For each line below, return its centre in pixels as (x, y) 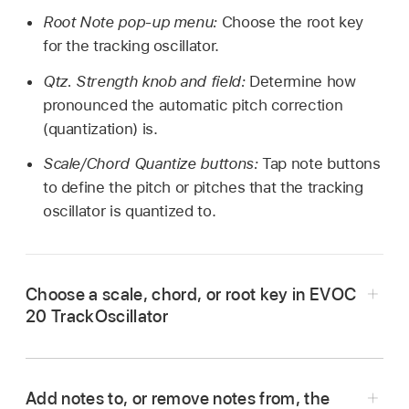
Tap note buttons (321, 164)
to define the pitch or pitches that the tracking (203, 188)
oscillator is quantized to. (129, 211)
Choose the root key (292, 21)
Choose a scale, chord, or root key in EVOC (191, 295)
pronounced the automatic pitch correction (193, 105)
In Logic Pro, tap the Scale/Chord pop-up (194, 352)
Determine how (303, 81)
